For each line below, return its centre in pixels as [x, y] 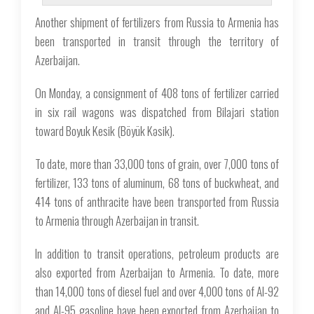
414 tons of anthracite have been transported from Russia [157, 201]
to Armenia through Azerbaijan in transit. [117, 220]
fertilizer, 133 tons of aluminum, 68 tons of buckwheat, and [157, 182]
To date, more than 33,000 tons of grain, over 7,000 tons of [157, 163]
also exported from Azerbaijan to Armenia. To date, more [157, 272]
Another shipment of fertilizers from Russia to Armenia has [157, 22]
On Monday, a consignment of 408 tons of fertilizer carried [157, 93]
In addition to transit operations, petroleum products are [157, 253]
